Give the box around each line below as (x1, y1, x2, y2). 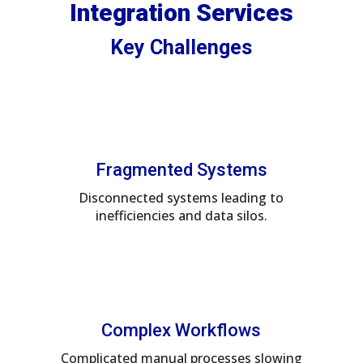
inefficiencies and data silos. (95, 206, 267, 224)
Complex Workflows (101, 319, 262, 340)
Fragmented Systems (95, 159, 267, 180)
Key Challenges (110, 35, 253, 59)
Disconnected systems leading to (79, 188, 284, 207)
